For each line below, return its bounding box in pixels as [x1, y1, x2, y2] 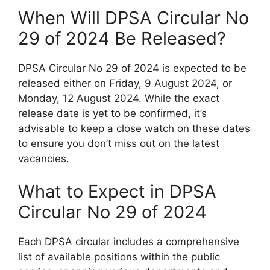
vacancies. [18, 152, 69, 165]
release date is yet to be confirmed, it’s [18, 107, 207, 119]
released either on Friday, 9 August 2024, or [18, 77, 232, 89]
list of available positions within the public [18, 251, 220, 263]
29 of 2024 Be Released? [18, 27, 226, 49]
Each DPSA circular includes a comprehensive [18, 236, 239, 248]
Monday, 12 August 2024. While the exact [18, 92, 219, 104]
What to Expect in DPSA [18, 181, 216, 202]
